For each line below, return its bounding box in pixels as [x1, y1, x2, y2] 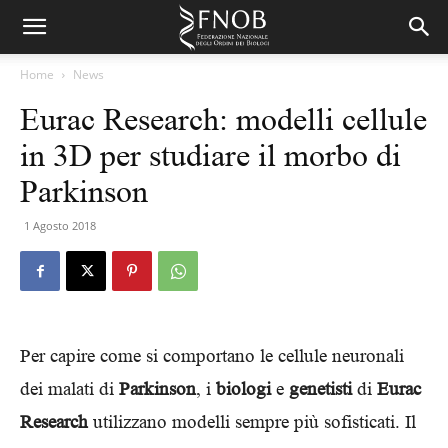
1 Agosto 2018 [24, 218, 96, 233]
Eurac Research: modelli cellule [20, 101, 427, 137]
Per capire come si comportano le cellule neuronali [20, 345, 404, 366]
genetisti [289, 378, 352, 399]
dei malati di [20, 378, 119, 399]
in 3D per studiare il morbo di [20, 137, 401, 173]
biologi [216, 378, 271, 399]
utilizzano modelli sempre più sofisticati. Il [88, 411, 416, 432]
